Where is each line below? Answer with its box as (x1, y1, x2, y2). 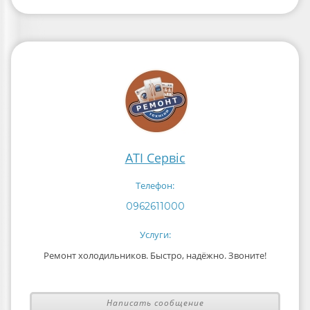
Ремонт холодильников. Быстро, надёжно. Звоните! (44, 249, 266, 262)
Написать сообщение (106, 297, 204, 309)
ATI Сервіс (125, 149, 185, 166)
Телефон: (136, 179, 174, 192)
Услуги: (139, 228, 171, 241)
